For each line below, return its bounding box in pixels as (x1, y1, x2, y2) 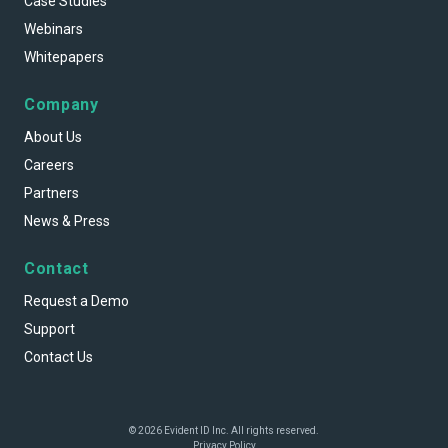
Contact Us (24, 349, 93, 366)
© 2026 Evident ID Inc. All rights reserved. (129, 425, 319, 437)
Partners (24, 185, 79, 202)
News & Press (24, 213, 110, 230)
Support (24, 321, 75, 338)
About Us (24, 129, 82, 146)
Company (24, 95, 99, 115)
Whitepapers (24, 49, 104, 66)
